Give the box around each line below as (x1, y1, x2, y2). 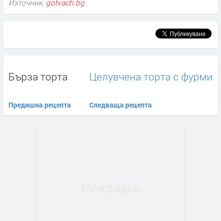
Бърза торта (8, 70, 68, 83)
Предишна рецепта (8, 100, 71, 110)
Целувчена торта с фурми (89, 70, 213, 83)
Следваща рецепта (89, 100, 152, 110)
